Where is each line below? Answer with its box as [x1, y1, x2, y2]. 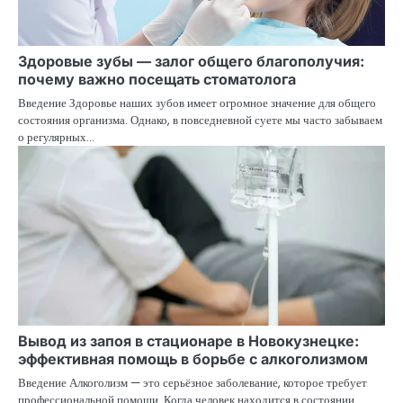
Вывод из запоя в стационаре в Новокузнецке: [18, 332, 359, 351]
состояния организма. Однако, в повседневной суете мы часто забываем [18, 112, 382, 130]
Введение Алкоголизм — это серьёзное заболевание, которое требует [18, 374, 367, 392]
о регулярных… [18, 129, 94, 147]
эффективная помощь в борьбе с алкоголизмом [18, 350, 368, 369]
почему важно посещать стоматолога [18, 70, 296, 89]
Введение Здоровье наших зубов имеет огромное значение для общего [18, 94, 376, 112]
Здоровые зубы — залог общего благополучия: [18, 52, 364, 71]
